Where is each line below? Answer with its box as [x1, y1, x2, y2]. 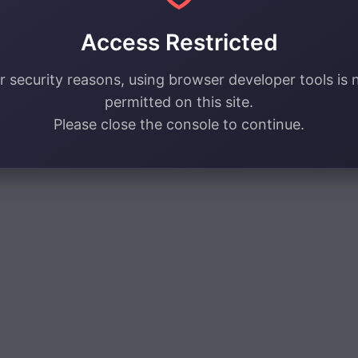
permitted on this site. [105, 93, 253, 110]
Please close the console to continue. [54, 116, 304, 133]
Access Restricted [80, 29, 278, 56]
